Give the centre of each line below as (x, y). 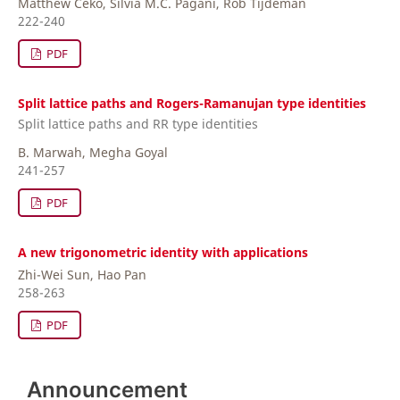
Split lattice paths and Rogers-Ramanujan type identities (192, 103)
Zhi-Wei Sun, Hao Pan (82, 275)
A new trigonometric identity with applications (163, 252)
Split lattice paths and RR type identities (138, 124)
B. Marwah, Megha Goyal (93, 152)
